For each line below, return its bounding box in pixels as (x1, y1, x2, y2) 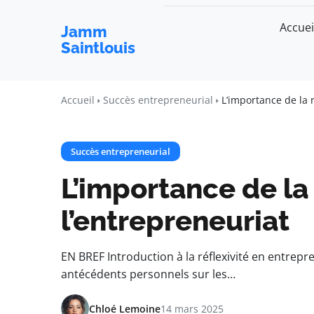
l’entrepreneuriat (61, 204, 289, 237)
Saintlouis (61, 39, 135, 57)
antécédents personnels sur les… (61, 266, 235, 282)
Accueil (61, 93, 95, 107)
